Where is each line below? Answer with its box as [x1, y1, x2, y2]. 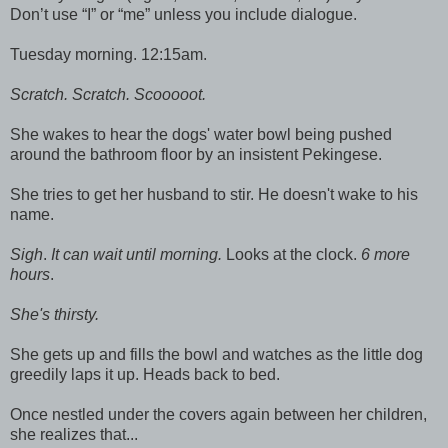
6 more [361, 245, 410, 263]
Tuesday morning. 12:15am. [10, 45, 207, 63]
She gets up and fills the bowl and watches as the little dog [10, 345, 423, 363]
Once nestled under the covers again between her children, [10, 405, 427, 423]
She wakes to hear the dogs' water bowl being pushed [10, 125, 392, 143]
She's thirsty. [10, 305, 99, 323]
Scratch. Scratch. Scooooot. [10, 85, 206, 103]
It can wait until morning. [51, 245, 222, 263]
